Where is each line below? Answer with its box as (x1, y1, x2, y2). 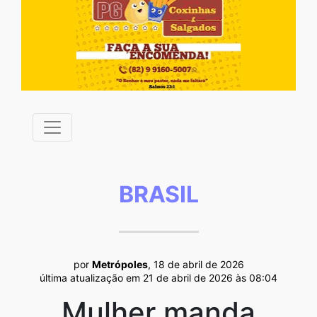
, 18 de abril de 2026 (147, 258, 244, 270)
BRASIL (118, 180, 199, 208)
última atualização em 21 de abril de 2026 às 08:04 (40, 271, 277, 284)
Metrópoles (91, 258, 148, 270)
